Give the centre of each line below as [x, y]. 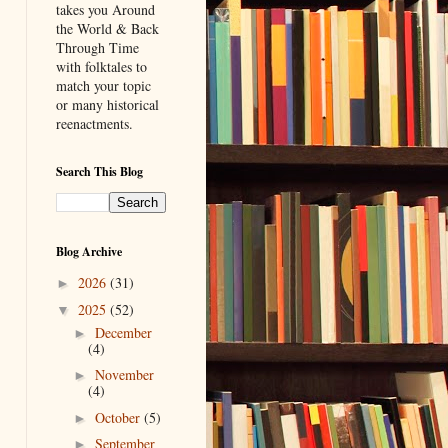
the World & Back [107, 28]
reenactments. [99, 123]
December [123, 332]
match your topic [103, 85]
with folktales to [101, 66]
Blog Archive [89, 251]
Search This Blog [99, 171]
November [124, 375]
